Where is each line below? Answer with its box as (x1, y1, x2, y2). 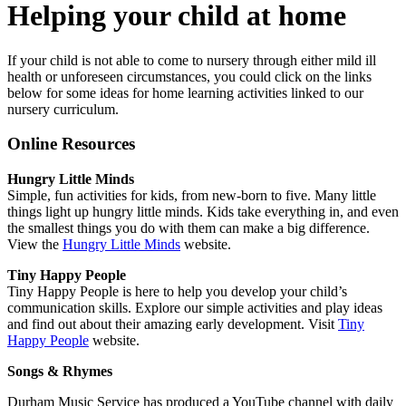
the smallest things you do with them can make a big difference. (7, 220, 370, 236)
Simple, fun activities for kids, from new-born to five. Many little (7, 188, 376, 203)
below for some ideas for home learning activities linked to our (7, 84, 363, 101)
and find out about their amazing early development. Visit (7, 316, 338, 332)
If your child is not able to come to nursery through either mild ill (7, 52, 376, 68)
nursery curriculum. (7, 101, 119, 117)
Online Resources (7, 134, 135, 154)
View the (7, 237, 63, 252)
